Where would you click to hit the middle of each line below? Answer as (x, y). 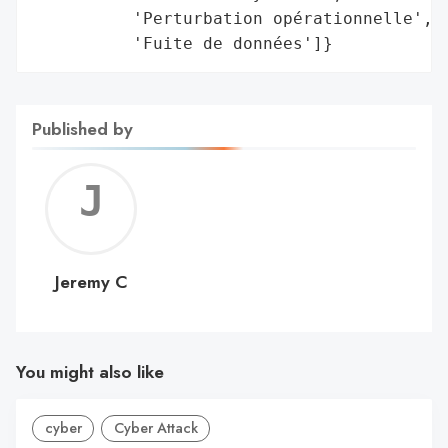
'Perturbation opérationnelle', (233, 18)
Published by (82, 128)
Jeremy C (91, 281)
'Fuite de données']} (183, 43)
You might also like (90, 372)
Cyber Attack (155, 428)
